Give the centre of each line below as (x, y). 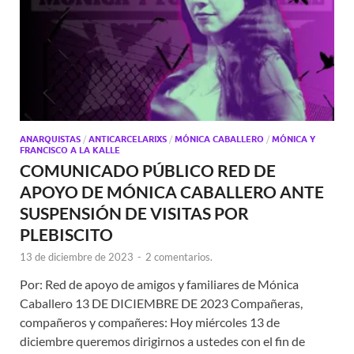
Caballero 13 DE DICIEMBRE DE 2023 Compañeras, (161, 303)
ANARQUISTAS (50, 139)
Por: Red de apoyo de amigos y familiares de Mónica (159, 284)
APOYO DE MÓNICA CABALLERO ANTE (172, 192)
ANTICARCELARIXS (128, 139)
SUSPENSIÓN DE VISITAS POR (134, 213)
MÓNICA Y (294, 139)
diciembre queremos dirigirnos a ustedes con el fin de (162, 341)
